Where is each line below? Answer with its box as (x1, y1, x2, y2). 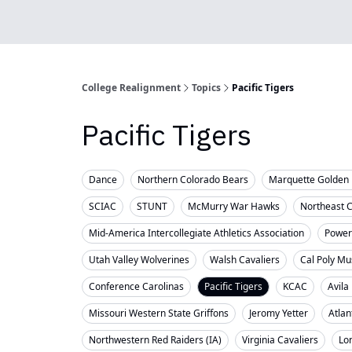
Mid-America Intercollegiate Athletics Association (89, 226, 304, 240)
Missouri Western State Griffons (89, 306, 229, 320)
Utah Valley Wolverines (89, 253, 189, 266)
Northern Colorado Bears (137, 173, 248, 186)
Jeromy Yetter (249, 306, 308, 320)
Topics (192, 81, 221, 94)
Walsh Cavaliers (210, 253, 280, 266)
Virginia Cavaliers (242, 333, 318, 346)
